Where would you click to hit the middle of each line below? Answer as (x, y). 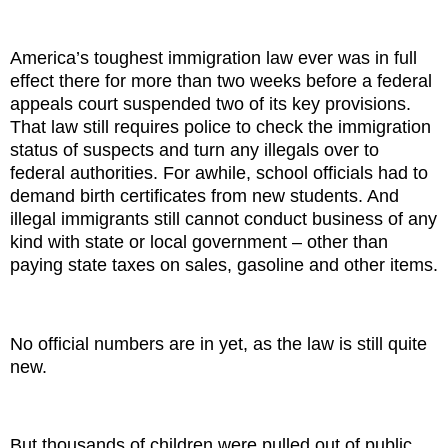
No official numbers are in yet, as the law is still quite (218, 343)
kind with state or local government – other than (199, 242)
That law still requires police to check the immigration (220, 127)
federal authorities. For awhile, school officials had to (219, 173)
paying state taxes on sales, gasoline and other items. (224, 265)
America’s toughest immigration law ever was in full (213, 58)
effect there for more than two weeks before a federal (221, 81)
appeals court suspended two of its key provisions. (210, 104)
